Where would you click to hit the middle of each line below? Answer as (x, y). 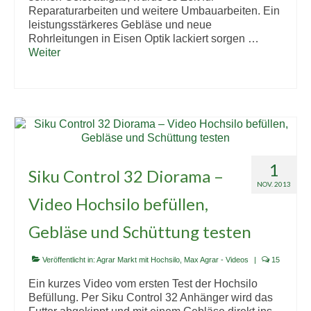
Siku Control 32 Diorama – (126, 176)
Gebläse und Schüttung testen (140, 232)
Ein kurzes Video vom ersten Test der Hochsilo (143, 284)
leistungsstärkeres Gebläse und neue (120, 25)
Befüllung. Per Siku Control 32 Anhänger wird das (151, 297)
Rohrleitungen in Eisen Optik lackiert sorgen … (144, 39)
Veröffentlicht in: (68, 260)
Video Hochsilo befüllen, (118, 204)
